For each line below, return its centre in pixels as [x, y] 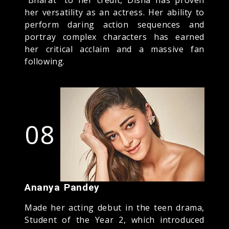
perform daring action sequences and [114, 24]
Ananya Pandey [62, 187]
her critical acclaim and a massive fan [114, 49]
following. [45, 61]
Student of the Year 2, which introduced [114, 220]
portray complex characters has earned [114, 37]
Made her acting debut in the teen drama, [114, 207]
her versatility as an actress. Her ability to [114, 12]
